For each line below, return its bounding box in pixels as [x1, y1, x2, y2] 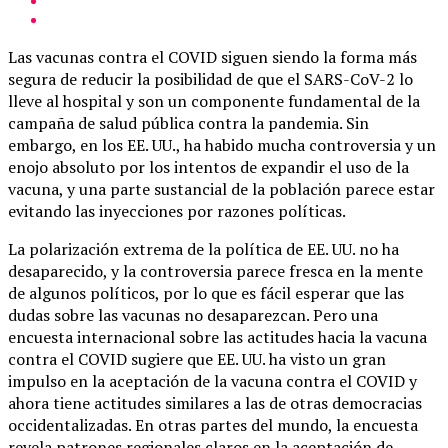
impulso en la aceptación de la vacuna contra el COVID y [8, 369, 417, 392]
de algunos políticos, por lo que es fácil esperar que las [8, 281, 404, 304]
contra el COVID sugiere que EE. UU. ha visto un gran [8, 347, 386, 370]
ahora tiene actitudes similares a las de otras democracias [8, 391, 422, 414]
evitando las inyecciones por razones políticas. [8, 199, 346, 222]
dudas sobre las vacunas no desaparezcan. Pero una [8, 303, 378, 326]
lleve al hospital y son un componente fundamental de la [8, 89, 420, 112]
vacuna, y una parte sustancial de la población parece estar [8, 177, 435, 200]
